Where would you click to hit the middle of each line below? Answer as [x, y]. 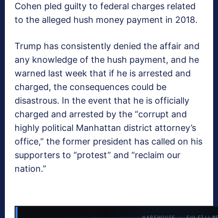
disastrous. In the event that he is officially [102, 100]
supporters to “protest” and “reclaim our [98, 155]
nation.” [30, 168]
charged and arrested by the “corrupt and [101, 114]
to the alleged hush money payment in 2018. [106, 19]
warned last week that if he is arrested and [103, 73]
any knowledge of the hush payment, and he [107, 59]
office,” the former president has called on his [109, 141]
